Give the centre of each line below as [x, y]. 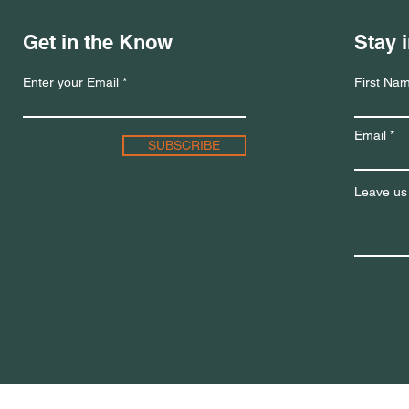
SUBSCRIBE [184, 145]
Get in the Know [97, 42]
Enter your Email [70, 82]
